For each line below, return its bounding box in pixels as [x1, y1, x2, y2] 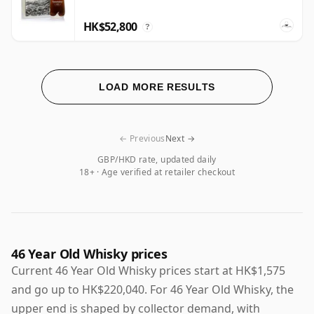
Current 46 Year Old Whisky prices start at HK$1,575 [11, 262, 285, 278]
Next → [165, 132, 195, 144]
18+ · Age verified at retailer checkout [78, 165, 235, 178]
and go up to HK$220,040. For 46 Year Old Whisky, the [11, 281, 294, 297]
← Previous [119, 132, 165, 144]
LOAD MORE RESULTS [99, 81, 215, 93]
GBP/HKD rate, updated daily [97, 153, 217, 165]
